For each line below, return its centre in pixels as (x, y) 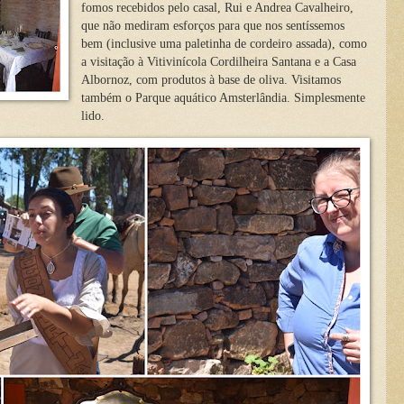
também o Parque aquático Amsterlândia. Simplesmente (223, 98)
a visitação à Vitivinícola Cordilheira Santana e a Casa (218, 62)
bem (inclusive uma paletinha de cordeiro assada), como (224, 44)
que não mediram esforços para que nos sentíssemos (212, 26)
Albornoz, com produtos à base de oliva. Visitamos (211, 80)
